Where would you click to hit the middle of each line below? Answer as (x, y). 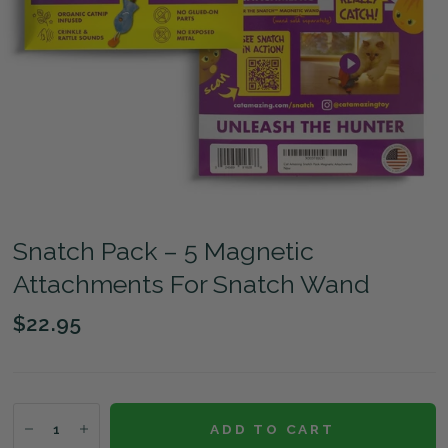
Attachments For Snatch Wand (191, 284)
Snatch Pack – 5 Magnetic (163, 251)
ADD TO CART (272, 428)
